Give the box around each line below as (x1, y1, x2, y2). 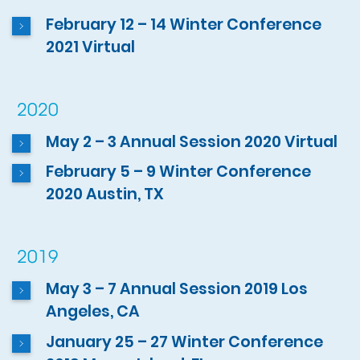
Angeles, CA (46, 301, 141, 323)
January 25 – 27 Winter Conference (46, 330, 324, 353)
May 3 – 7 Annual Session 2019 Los (46, 278, 309, 301)
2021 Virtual (46, 35, 136, 58)
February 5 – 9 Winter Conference (46, 161, 312, 183)
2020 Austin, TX (46, 183, 165, 206)
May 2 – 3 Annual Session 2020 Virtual (46, 130, 338, 153)
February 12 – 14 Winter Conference (46, 13, 322, 35)
